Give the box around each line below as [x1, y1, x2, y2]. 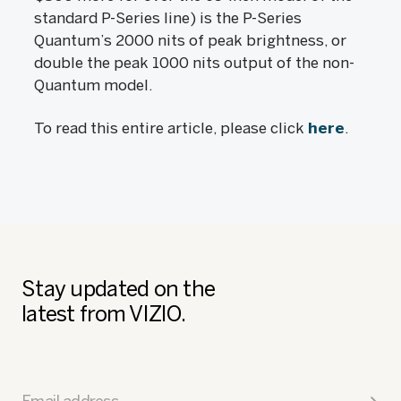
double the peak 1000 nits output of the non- [34, 54, 354, 72]
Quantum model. [34, 76, 153, 94]
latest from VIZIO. [21, 301, 186, 327]
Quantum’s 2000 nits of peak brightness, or [34, 31, 346, 49]
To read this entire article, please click [34, 119, 308, 137]
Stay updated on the [21, 276, 216, 302]
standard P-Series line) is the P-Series [34, 9, 302, 27]
